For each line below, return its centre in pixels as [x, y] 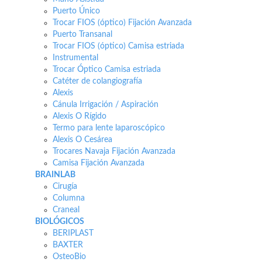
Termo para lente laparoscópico [109, 128]
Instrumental [75, 58]
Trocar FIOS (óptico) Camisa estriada [118, 46]
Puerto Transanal [82, 34]
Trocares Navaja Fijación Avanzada [114, 151]
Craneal [66, 210]
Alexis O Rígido [80, 116]
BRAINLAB [55, 175]
